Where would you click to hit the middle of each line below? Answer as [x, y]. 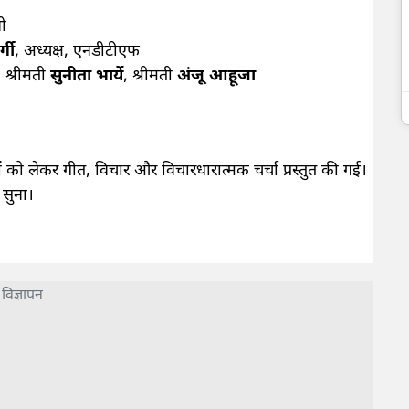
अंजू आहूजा [216, 76]
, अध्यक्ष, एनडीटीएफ [77, 51]
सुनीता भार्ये [87, 76]
